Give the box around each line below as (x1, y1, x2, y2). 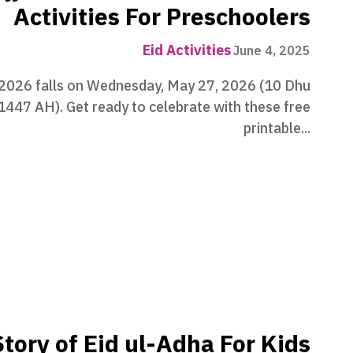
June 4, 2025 (233, 41, 310, 61)
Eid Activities (143, 39, 231, 61)
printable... (243, 117, 310, 139)
